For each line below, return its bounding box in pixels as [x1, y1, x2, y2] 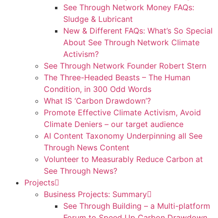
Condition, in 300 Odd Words [44, 84, 151, 94]
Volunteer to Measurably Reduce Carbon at [44, 154, 203, 164]
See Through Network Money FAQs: [63, 2, 194, 12]
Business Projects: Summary [44, 189, 147, 199]
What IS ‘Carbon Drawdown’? [44, 95, 151, 106]
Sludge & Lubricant [63, 14, 133, 24]
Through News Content [44, 142, 129, 152]
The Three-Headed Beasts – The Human [44, 72, 190, 82]
